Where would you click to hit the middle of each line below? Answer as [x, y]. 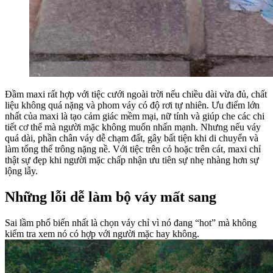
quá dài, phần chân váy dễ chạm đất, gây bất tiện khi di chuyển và [132, 138]
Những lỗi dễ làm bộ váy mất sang [111, 197]
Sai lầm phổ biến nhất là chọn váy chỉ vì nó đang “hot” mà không [131, 222]
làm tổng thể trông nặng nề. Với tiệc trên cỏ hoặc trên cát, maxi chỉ [133, 149]
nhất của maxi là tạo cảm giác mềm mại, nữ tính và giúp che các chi [135, 116]
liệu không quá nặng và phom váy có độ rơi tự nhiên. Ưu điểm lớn [132, 105]
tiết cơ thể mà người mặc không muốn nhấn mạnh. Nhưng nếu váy [133, 127]
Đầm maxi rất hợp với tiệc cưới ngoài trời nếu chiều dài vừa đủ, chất [136, 94]
